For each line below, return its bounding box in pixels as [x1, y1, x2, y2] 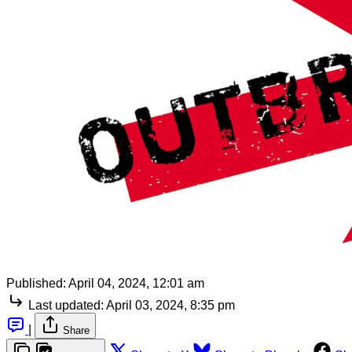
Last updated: [28, 298, 104, 312]
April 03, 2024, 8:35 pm [106, 298, 235, 312]
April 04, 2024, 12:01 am [68, 276, 204, 290]
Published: [6, 276, 66, 290]
